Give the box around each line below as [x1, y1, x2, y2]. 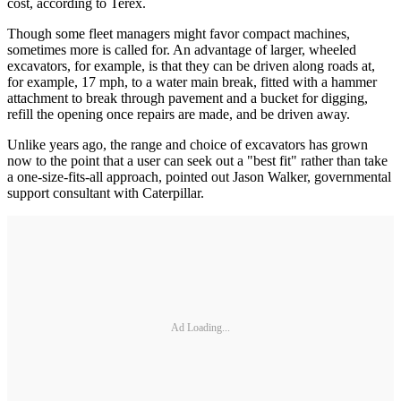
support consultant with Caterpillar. [7, 185, 204, 201]
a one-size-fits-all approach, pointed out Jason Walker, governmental [7, 169, 391, 185]
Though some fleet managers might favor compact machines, [7, 26, 350, 42]
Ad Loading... [171, 320, 230, 334]
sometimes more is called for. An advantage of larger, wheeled [7, 42, 356, 58]
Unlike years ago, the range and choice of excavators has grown [7, 137, 368, 153]
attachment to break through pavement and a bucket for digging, [7, 90, 368, 107]
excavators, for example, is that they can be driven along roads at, [7, 58, 375, 74]
